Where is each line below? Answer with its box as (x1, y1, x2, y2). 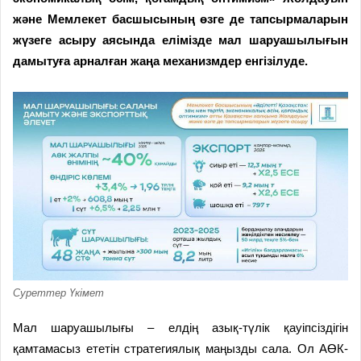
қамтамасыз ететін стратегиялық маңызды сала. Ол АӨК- (13, 341, 348, 355)
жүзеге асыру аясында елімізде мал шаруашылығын (13, 32, 348, 47)
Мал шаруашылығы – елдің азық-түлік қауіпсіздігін (13, 320, 348, 334)
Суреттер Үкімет (13, 286, 104, 299)
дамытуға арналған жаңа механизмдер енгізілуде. (13, 53, 308, 68)
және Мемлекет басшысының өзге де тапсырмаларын (13, 11, 348, 26)
